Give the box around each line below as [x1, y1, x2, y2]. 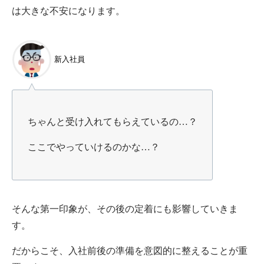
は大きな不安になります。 [12, 5, 125, 16]
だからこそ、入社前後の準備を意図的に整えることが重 [12, 245, 247, 256]
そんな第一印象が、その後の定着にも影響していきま [12, 203, 238, 214]
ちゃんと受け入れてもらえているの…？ [27, 117, 197, 127]
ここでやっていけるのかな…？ [27, 142, 160, 153]
